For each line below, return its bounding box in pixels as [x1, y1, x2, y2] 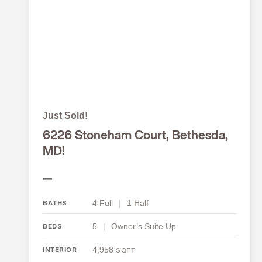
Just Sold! [43, 111, 88, 121]
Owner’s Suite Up [111, 222, 176, 232]
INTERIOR [43, 247, 77, 254]
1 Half [127, 198, 149, 208]
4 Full [92, 198, 113, 208]
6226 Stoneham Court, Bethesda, [43, 130, 228, 143]
